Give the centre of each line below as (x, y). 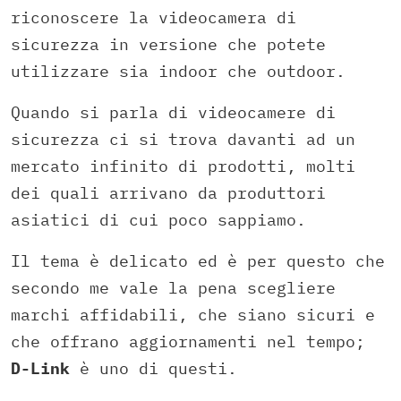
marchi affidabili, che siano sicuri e (193, 314)
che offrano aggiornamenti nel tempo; (188, 341)
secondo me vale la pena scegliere (173, 287)
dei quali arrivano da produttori (168, 192)
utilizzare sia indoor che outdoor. (178, 71)
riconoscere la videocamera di (154, 17)
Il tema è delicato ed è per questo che (198, 260)
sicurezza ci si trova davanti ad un (183, 139)
